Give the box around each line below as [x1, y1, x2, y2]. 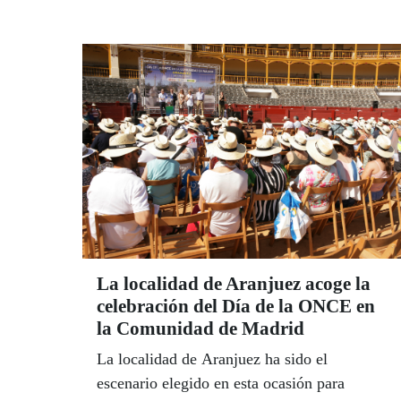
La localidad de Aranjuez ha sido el [97, 349, 328, 368]
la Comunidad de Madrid [97, 317, 304, 339]
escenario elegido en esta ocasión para [97, 373, 345, 392]
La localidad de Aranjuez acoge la [97, 272, 371, 294]
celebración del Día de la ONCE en [97, 294, 375, 317]
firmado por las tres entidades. [97, 23, 294, 42]
